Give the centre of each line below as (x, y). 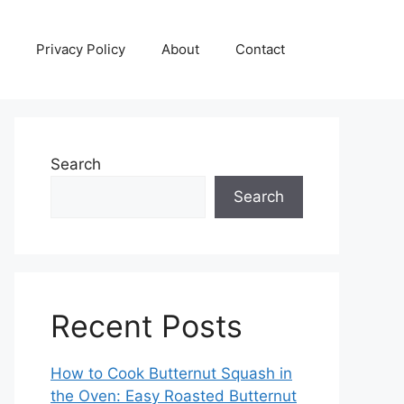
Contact (260, 49)
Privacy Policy (81, 49)
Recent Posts (147, 326)
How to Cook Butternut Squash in (171, 373)
